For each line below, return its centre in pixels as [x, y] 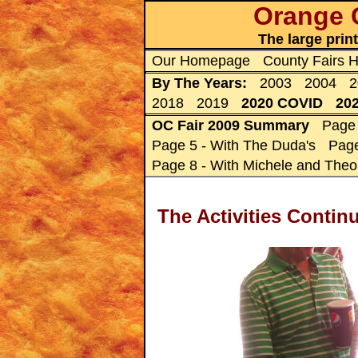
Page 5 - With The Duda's [234, 145]
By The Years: [199, 83]
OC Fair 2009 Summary [231, 125]
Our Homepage [201, 61]
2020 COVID [282, 103]
